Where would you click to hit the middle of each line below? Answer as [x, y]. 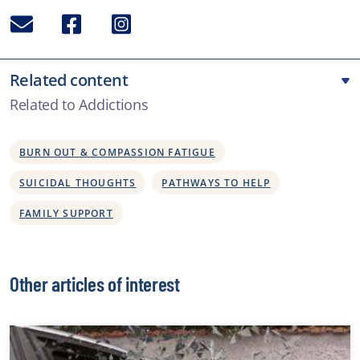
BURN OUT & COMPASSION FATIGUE [117, 152]
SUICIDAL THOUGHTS [78, 182]
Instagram [136, 21]
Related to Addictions [79, 104]
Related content [69, 80]
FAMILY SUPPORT [66, 213]
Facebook [84, 21]
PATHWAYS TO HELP [216, 182]
